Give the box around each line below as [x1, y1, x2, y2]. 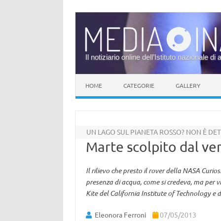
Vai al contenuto [75, 73, 127, 82]
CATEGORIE [123, 81, 154, 89]
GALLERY [176, 81, 200, 89]
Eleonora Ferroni [94, 210, 147, 219]
